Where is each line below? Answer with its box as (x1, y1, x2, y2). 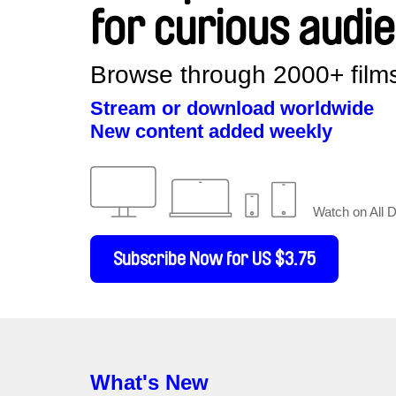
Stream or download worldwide (90, 97, 374, 120)
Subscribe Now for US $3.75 (113, 249, 316, 270)
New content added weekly (90, 120, 332, 143)
